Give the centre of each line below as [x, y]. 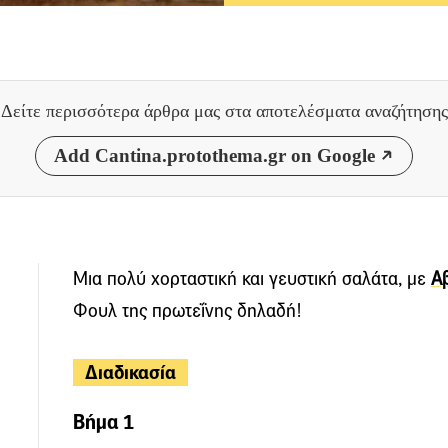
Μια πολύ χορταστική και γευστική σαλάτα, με [252, 278]
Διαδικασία [130, 372]
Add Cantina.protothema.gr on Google [214, 155]
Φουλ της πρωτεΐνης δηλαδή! [187, 310]
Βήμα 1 [103, 421]
